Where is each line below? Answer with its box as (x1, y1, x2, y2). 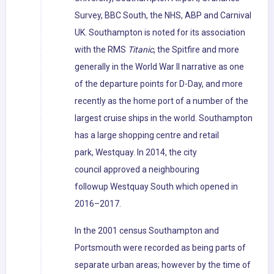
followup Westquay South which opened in (75, 182, 238, 192)
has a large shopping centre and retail (75, 130, 219, 141)
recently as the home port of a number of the (75, 96, 248, 106)
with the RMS (75, 45, 128, 55)
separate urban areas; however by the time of (75, 260, 251, 270)
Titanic (128, 45, 154, 55)
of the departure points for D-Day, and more (75, 79, 243, 89)
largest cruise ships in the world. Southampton (75, 113, 253, 124)
